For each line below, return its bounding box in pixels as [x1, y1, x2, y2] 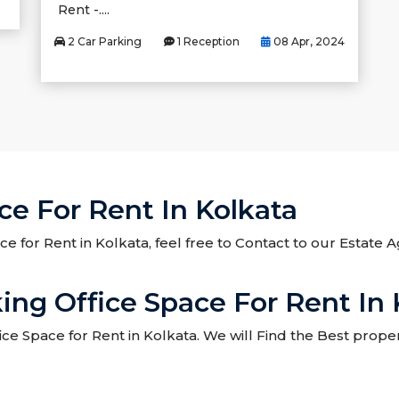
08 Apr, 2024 [271, 34, 345, 48]
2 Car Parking [65, 34, 142, 48]
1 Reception [174, 34, 240, 48]
